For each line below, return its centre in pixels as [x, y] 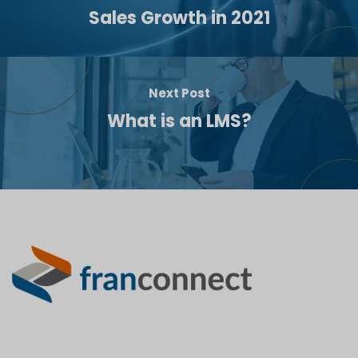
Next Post [179, 93]
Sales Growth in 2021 [179, 18]
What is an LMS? [179, 121]
